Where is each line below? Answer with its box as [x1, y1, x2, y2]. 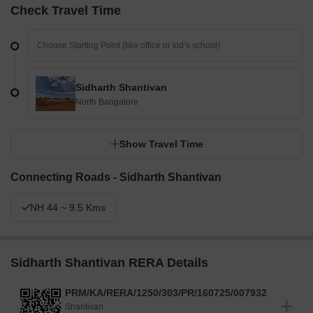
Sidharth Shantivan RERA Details [10, 256, 208, 270]
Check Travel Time [10, 3, 121, 18]
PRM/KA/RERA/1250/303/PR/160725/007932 [65, 287, 267, 299]
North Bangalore [75, 97, 138, 108]
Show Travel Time [119, 138, 203, 150]
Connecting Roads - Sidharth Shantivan [10, 171, 221, 184]
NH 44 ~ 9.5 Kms [30, 202, 105, 214]
